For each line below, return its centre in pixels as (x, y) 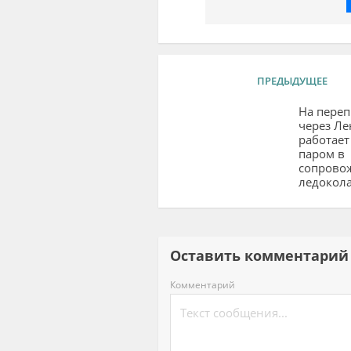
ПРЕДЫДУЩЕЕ (292, 80)
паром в (321, 153)
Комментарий (202, 285)
